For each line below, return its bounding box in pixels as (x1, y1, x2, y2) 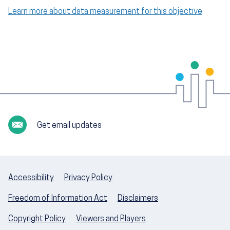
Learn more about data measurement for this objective (8, 8, 202, 16)
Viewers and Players (76, 215, 146, 224)
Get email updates (37, 122, 102, 130)
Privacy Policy (64, 174, 112, 183)
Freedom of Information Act (8, 195, 107, 203)
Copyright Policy (8, 215, 66, 224)
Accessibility (8, 174, 54, 183)
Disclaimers (118, 195, 158, 203)
